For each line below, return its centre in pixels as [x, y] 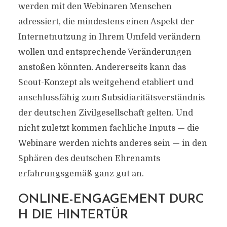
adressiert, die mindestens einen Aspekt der [106, 22]
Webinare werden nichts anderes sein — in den [112, 143]
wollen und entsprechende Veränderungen [105, 52]
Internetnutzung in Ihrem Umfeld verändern [109, 37]
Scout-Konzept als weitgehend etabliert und [106, 82]
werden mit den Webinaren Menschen [95, 6]
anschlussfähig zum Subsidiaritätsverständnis [111, 98]
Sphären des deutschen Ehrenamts [89, 158]
